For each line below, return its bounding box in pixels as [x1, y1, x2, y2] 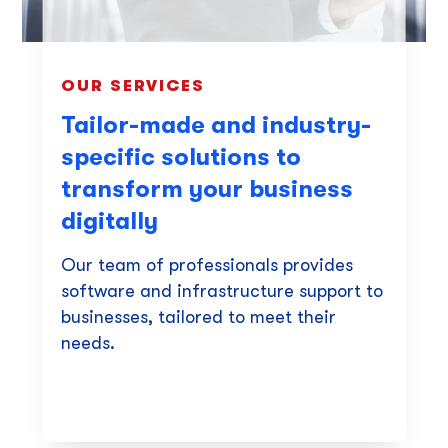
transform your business [60, 175, 353, 203]
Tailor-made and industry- [60, 111, 371, 139]
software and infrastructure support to [60, 281, 383, 301]
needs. [60, 333, 115, 353]
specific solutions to [60, 143, 301, 171]
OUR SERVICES [60, 77, 205, 95]
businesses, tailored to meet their [60, 307, 336, 327]
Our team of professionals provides [60, 255, 353, 275]
